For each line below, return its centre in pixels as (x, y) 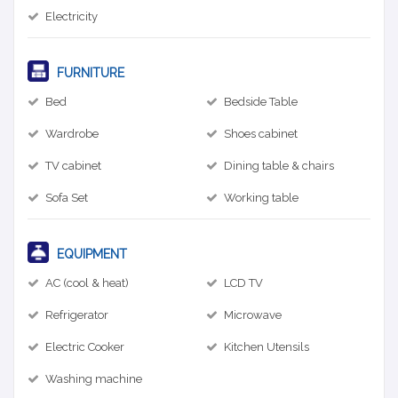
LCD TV (243, 283)
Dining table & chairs (279, 165)
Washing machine (94, 378)
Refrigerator (77, 314)
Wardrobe (72, 133)
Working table (261, 197)
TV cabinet (73, 165)
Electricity (72, 16)
